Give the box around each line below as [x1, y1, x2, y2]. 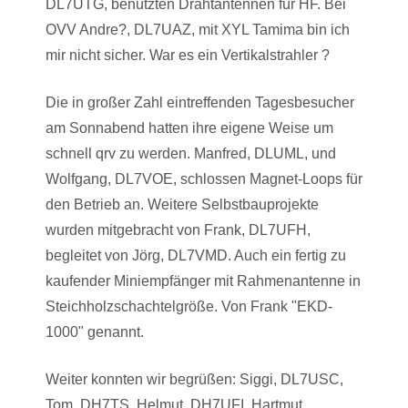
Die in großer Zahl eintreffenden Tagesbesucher [46, 95, 354, 110]
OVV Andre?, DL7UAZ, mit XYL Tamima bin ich [46, 22, 350, 37]
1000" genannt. [46, 324, 144, 340]
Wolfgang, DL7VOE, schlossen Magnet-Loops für [46, 171, 362, 187]
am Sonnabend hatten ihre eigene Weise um [46, 120, 333, 136]
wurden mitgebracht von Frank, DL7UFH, [46, 222, 311, 238]
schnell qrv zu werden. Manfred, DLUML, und [46, 146, 336, 161]
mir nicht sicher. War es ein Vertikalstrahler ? [46, 47, 330, 63]
